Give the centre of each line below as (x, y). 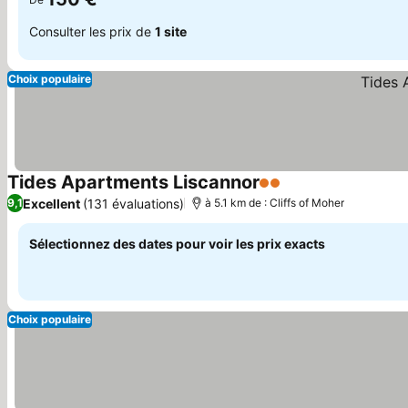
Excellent (51, 203)
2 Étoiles (289, 192)
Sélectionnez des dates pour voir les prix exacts (177, 244)
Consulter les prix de (92, 31)
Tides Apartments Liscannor (133, 182)
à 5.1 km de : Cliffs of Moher (275, 203)
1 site (171, 31)
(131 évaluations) (133, 203)
